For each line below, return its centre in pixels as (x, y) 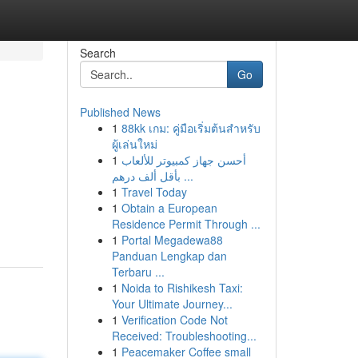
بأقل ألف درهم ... (187, 176)
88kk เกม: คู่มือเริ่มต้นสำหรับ (191, 128)
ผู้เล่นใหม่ (134, 144)
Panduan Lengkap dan (169, 256)
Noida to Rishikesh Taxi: (182, 288)
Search (97, 53)
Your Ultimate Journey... (172, 304)
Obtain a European (169, 208)
